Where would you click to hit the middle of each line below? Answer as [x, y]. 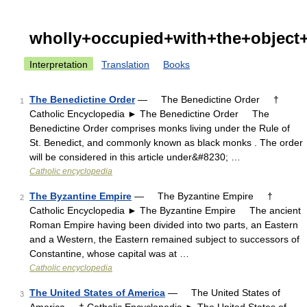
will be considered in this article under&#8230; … [135, 157]
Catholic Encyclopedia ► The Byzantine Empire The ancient [165, 210]
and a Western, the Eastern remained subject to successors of [164, 239]
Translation [125, 64]
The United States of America [97, 293]
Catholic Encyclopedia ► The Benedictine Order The [149, 114]
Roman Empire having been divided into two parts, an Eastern [164, 225]
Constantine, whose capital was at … [109, 254]
